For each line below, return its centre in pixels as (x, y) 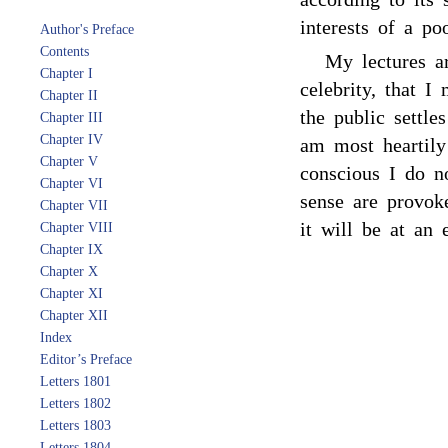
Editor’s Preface (86, 359)
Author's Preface (87, 29)
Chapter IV (71, 139)
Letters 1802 (75, 403)
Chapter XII (74, 315)
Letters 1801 (75, 381)
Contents (64, 51)
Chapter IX (71, 249)
